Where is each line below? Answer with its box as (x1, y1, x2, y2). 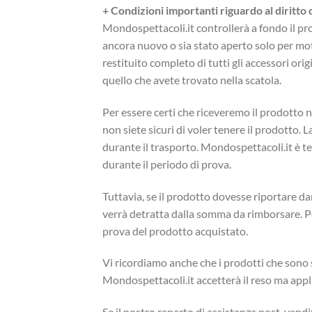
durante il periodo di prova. (102, 157, 231, 171)
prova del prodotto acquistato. (102, 224, 248, 237)
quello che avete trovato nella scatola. (102, 73, 281, 86)
